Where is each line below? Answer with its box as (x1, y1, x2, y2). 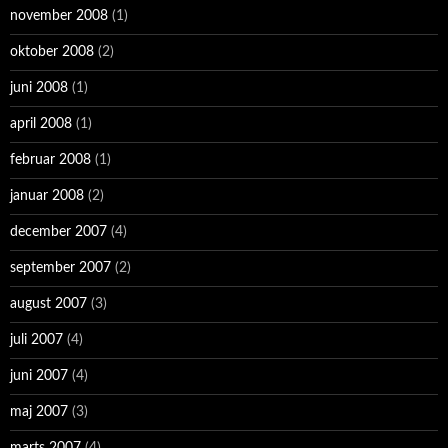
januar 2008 (10, 189, 84, 204)
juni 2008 (10, 81, 68, 96)
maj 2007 (10, 405, 68, 420)
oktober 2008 (10, 45, 94, 60)
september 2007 (10, 261, 111, 276)
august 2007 (10, 297, 87, 312)
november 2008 (10, 9, 108, 24)
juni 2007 (10, 369, 68, 384)
